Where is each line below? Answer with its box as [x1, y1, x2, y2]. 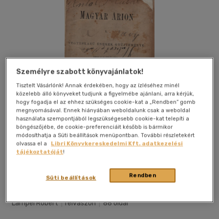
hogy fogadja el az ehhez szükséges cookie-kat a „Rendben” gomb [16, 98, 196, 106]
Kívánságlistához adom [12, 163, 77, 171]
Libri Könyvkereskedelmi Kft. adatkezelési [51, 140, 183, 147]
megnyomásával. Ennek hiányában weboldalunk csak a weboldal [16, 107, 191, 114]
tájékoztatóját [16, 148, 64, 155]
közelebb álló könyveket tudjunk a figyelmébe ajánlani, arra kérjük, [16, 90, 195, 97]
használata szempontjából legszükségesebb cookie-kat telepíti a [16, 115, 190, 122]
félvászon [64, 199, 96, 208]
